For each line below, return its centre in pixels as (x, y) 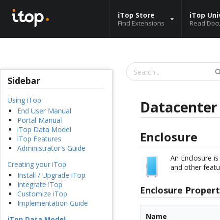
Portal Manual (40, 120)
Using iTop (24, 100)
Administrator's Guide (51, 148)
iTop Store (136, 15)
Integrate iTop (40, 185)
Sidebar (24, 81)
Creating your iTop (37, 165)
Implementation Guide (53, 203)
